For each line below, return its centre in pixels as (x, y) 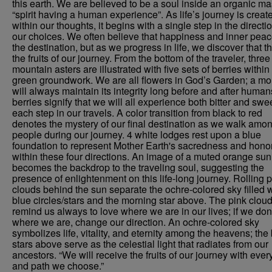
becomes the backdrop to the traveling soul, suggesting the (138, 167)
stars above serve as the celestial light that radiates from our (140, 244)
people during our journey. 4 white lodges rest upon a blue (137, 134)
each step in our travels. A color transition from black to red (137, 113)
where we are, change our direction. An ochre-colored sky (136, 222)
